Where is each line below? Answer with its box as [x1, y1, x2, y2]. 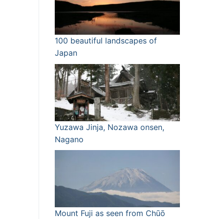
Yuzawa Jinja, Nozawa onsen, [55, 122, 164, 132]
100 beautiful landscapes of [55, 36, 157, 46]
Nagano [55, 134, 84, 144]
